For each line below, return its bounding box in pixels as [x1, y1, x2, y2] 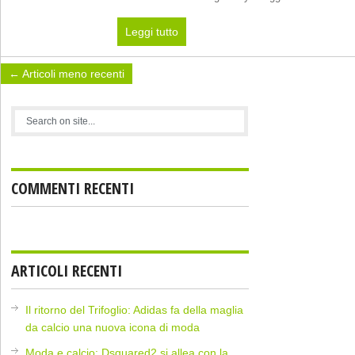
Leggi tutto [124, 25, 178, 38]
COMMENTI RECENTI [11, 177, 135, 200]
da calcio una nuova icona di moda [25, 321, 200, 334]
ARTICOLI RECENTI [11, 260, 123, 282]
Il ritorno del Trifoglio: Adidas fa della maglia [25, 303, 244, 317]
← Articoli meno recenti [9, 67, 124, 81]
